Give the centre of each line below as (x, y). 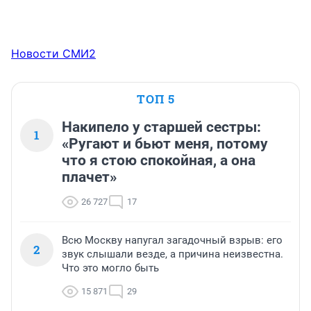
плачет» (89, 177)
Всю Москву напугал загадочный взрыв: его (172, 241)
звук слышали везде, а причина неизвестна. (173, 254)
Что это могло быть (110, 268)
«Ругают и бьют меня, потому (165, 144)
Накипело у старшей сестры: (161, 127)
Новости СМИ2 (53, 54)
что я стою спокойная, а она (159, 161)
